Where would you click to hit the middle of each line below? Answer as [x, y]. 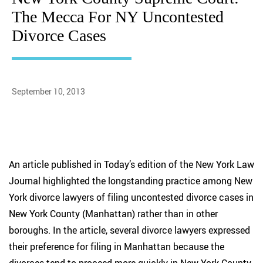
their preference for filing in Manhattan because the [117, 247]
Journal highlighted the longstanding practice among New [131, 181]
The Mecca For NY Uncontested [118, 17]
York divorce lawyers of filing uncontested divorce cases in [131, 197]
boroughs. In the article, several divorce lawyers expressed [129, 230]
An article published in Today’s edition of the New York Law [131, 164]
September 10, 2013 [48, 91]
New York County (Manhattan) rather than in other [113, 214]
